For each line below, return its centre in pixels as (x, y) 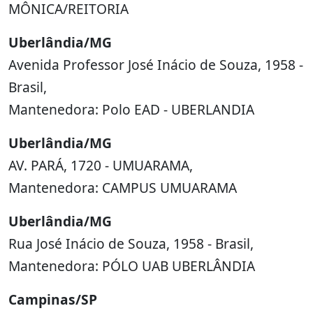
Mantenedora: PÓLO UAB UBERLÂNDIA (132, 266)
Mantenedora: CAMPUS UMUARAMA (123, 188)
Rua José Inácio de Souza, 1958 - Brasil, (131, 243)
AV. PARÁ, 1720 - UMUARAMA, (101, 165)
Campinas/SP (53, 299)
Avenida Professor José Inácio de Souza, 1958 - (156, 65)
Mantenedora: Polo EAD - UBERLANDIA (131, 109)
